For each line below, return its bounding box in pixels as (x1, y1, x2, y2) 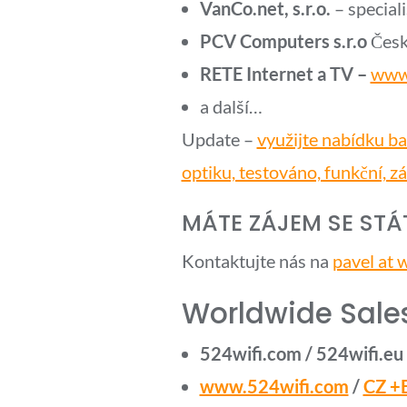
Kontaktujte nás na (181, 250, 333, 272)
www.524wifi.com (199, 375, 349, 397)
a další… (199, 95, 263, 117)
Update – (181, 128, 257, 150)
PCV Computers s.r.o (199, 30, 367, 52)
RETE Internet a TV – (199, 63, 367, 84)
